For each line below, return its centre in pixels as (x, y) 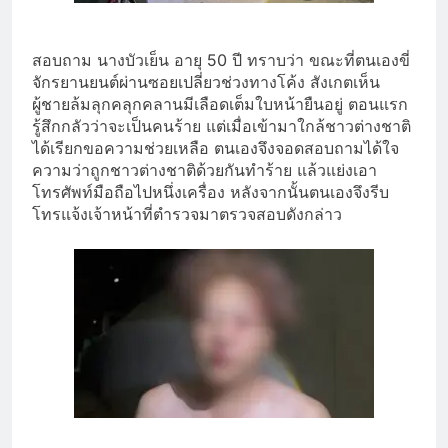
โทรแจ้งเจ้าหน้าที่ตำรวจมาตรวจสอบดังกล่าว (187, 213)
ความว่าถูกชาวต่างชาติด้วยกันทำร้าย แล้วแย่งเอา (204, 169)
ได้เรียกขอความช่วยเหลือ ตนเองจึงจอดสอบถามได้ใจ (215, 147)
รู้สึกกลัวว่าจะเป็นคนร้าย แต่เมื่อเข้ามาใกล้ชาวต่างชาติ (221, 125)
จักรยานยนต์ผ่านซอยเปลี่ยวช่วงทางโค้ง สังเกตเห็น (206, 81)
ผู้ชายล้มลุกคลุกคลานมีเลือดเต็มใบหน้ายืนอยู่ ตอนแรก (220, 103)
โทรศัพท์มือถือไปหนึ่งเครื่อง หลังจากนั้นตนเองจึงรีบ (210, 191)
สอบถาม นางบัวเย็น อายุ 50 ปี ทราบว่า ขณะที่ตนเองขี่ (221, 59)
